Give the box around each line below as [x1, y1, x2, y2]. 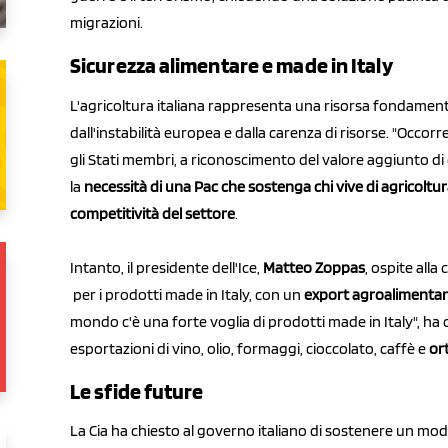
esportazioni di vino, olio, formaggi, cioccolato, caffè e [70, 338, 429, 358]
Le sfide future [70, 377, 204, 404]
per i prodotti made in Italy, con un [70, 284, 304, 304]
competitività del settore [70, 203, 235, 223]
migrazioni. [70, 13, 143, 33]
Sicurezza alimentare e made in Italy [70, 52, 393, 79]
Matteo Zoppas [263, 257, 365, 277]
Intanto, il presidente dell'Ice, [70, 257, 263, 277]
